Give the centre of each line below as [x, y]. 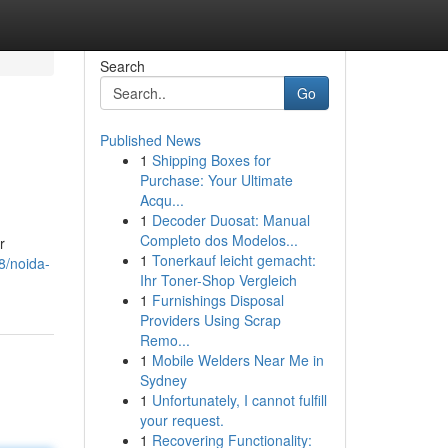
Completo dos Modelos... [218, 240]
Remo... [164, 340]
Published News [150, 140]
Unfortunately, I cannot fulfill [239, 400]
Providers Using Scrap [210, 320]
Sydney [163, 380]
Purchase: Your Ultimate [216, 180]
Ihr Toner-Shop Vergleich [218, 280]
